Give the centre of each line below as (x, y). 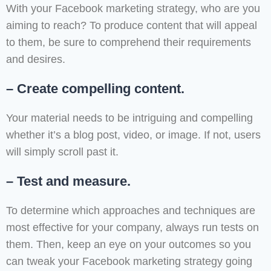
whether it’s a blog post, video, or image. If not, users (133, 135)
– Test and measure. (68, 181)
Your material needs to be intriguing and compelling (129, 118)
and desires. (36, 60)
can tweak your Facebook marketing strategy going (129, 262)
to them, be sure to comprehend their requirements (129, 43)
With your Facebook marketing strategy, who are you (133, 9)
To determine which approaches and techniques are (131, 211)
